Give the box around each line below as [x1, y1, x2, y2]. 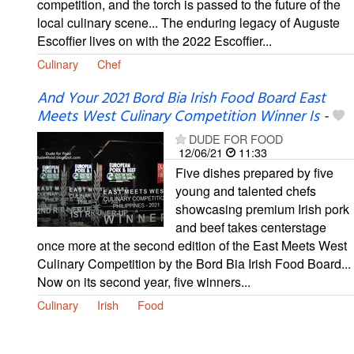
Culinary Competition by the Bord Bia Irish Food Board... [37, 254, 351, 273]
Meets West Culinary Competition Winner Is [37, 105, 319, 130]
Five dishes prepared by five [175, 164, 333, 183]
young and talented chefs [175, 182, 316, 201]
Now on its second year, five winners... [37, 273, 250, 292]
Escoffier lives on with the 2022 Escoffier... [37, 31, 272, 50]
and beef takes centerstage [175, 218, 326, 237]
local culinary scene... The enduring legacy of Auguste [37, 13, 340, 32]
